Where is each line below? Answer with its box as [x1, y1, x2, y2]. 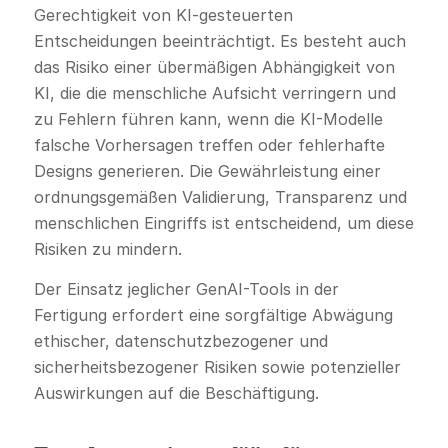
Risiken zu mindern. [33, 239, 182, 260]
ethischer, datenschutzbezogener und [33, 330, 328, 351]
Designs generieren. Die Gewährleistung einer [33, 161, 381, 182]
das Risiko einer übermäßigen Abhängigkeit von [33, 57, 395, 78]
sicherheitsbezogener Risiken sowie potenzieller [33, 356, 401, 377]
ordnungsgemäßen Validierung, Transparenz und [33, 187, 407, 208]
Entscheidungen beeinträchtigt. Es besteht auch [33, 31, 406, 52]
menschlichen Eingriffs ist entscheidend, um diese [33, 213, 414, 234]
